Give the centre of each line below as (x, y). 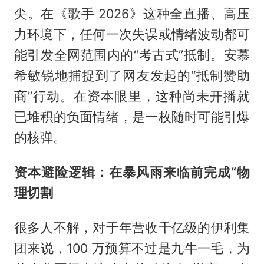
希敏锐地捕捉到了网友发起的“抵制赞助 (132, 75)
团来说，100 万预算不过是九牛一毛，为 (132, 248)
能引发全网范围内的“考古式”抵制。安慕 (132, 55)
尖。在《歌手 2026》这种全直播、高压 (132, 14)
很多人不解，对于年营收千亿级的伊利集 (132, 227)
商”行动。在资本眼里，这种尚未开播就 (132, 96)
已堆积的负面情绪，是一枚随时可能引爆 (132, 117)
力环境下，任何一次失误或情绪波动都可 (132, 34)
